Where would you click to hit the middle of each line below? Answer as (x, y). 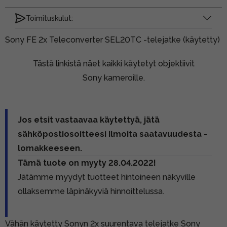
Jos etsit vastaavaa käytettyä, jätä (89, 120)
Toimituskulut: (49, 18)
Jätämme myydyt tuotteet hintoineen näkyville (107, 177)
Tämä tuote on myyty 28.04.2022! (87, 163)
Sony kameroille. (113, 78)
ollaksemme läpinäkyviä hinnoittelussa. (91, 191)
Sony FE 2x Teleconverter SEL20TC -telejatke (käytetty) (112, 40)
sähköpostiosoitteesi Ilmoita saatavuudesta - (112, 134)
